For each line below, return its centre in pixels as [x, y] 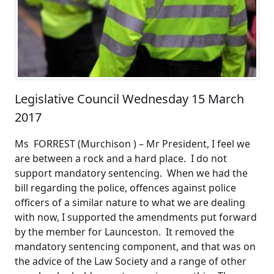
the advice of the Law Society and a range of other [131, 261]
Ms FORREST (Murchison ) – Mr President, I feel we [132, 144]
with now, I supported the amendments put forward [136, 217]
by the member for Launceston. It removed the [124, 232]
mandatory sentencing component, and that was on [135, 247]
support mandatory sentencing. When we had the [131, 173]
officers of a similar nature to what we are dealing [130, 203]
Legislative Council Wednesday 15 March [129, 99]
